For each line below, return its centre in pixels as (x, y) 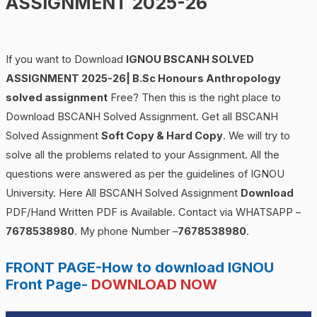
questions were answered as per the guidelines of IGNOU (145, 174)
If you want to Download (65, 59)
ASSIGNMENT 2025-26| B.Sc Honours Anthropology (143, 78)
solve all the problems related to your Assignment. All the (142, 155)
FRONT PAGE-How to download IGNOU (139, 268)
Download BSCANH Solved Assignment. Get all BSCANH (142, 116)
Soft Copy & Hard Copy (162, 136)
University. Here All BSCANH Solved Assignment (123, 193)
